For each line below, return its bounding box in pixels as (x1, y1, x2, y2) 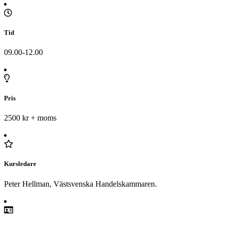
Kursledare (4, 160, 36, 168)
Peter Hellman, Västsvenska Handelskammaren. (4, 179, 157, 188)
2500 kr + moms (4, 114, 56, 123)
